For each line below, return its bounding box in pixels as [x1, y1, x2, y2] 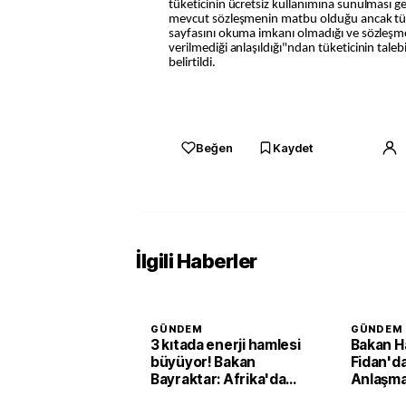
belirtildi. [169, 56, 216, 71]
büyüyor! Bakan [150, 353, 256, 372]
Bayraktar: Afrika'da [150, 371, 286, 389]
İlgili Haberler [136, 249, 257, 274]
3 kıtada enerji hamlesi [150, 336, 301, 354]
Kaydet [273, 140, 313, 156]
